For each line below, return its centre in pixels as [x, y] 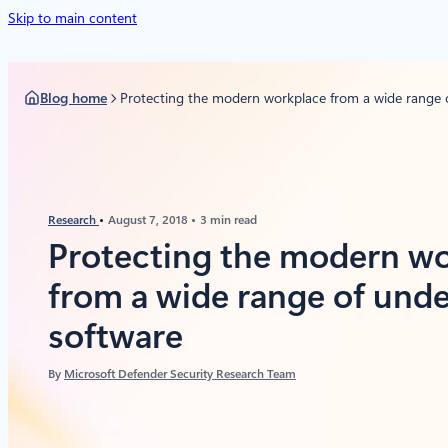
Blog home [73, 97]
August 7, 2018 [149, 220]
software [115, 336]
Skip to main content [72, 18]
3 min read [228, 220]
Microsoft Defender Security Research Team [180, 374]
